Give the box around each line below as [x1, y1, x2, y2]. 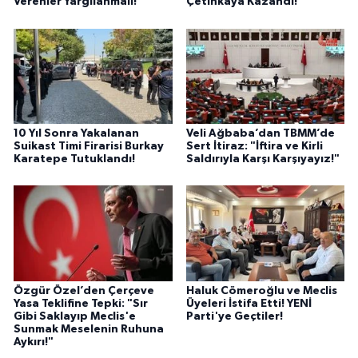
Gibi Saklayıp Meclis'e [14, 310, 136, 322]
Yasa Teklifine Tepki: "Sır [14, 297, 148, 309]
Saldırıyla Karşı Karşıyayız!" [185, 153, 340, 165]
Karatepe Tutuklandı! [14, 153, 135, 165]
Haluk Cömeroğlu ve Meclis [185, 284, 337, 296]
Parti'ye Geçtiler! [185, 310, 283, 322]
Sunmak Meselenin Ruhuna [14, 323, 164, 335]
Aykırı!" [14, 336, 54, 348]
